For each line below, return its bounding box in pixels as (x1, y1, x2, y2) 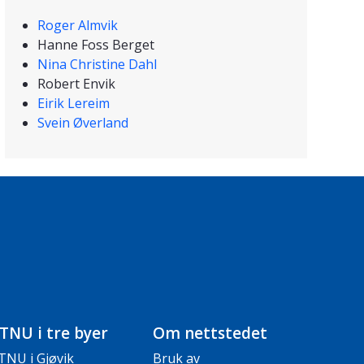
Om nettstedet (153, 323, 267, 344)
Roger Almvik (37, 16, 118, 35)
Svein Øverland (37, 114, 128, 132)
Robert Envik (37, 75, 115, 93)
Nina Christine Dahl (37, 55, 157, 74)
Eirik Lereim (37, 94, 110, 113)
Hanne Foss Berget (37, 36, 154, 54)
